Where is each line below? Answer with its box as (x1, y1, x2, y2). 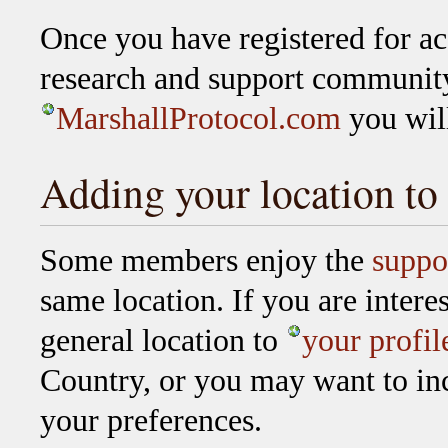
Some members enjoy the (40, 243, 372, 279)
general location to (40, 323, 286, 359)
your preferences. (40, 403, 262, 439)
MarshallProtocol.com (56, 101, 341, 136)
